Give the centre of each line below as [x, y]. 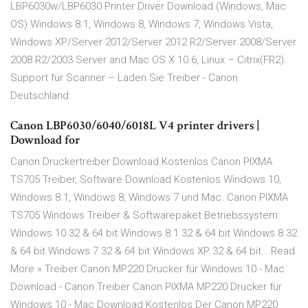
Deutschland [40, 96]
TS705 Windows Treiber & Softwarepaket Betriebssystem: [145, 216]
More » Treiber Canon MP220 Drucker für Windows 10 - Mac [147, 269]
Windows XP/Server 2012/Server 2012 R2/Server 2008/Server [153, 42]
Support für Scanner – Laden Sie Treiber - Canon [124, 78]
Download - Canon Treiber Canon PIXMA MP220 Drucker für [146, 287]
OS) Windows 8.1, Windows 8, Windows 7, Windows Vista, [142, 24]
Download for [45, 140]
